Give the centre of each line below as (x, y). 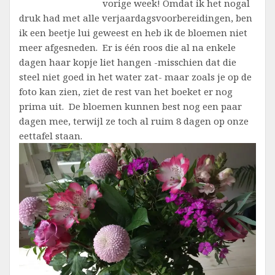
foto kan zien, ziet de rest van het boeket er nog (126, 91)
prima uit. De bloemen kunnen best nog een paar (130, 106)
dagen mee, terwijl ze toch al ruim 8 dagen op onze (134, 121)
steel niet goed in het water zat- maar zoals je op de (135, 76)
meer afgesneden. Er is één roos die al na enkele (127, 47)
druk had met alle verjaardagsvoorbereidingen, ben (136, 17)
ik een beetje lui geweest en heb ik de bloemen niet (133, 32)
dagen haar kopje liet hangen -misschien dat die (128, 62)
